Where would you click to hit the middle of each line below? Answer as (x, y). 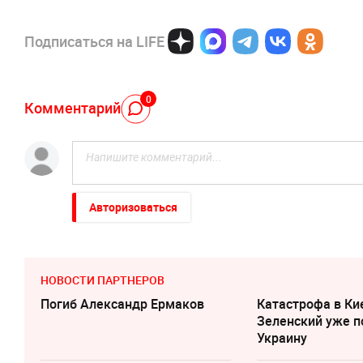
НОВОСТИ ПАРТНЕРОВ (102, 280)
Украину (282, 338)
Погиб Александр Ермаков (122, 304)
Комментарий (73, 107)
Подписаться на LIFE (94, 41)
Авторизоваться (133, 207)
